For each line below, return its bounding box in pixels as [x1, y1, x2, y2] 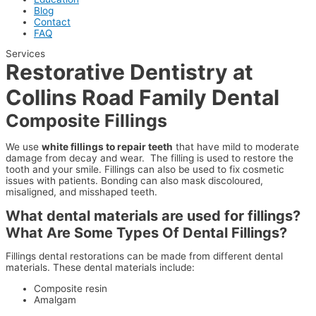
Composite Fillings [6, 110, 167, 132]
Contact [34, 16, 71, 28]
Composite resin [34, 283, 107, 295]
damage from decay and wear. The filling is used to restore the [6, 152, 293, 164]
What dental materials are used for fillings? [6, 207, 300, 224]
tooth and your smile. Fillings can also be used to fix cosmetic [6, 164, 284, 176]
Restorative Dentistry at [6, 59, 253, 85]
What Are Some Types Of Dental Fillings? [6, 224, 287, 241]
